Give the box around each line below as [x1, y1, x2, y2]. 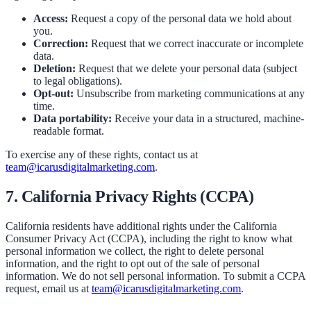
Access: [33, 12, 68, 24]
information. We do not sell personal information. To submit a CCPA [6, 269, 305, 282]
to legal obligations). [33, 74, 122, 87]
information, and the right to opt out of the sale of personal [6, 257, 260, 269]
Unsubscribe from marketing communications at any [74, 87, 305, 99]
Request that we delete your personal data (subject [76, 62, 297, 74]
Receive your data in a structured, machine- [112, 112, 304, 124]
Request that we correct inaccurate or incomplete [88, 37, 303, 49]
